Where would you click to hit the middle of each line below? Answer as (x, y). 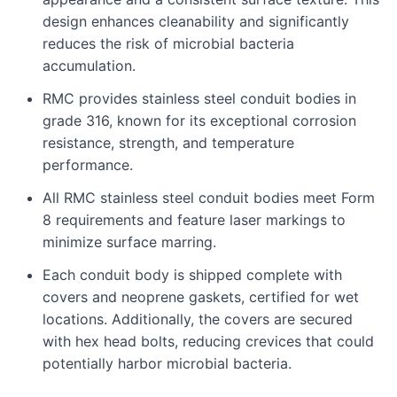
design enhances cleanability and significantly (196, 21)
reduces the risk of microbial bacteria (168, 43)
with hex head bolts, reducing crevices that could (208, 341)
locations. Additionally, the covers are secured (198, 319)
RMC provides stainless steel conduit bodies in (199, 98)
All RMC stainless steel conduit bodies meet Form (209, 198)
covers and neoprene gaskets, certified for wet (201, 297)
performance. (88, 165)
